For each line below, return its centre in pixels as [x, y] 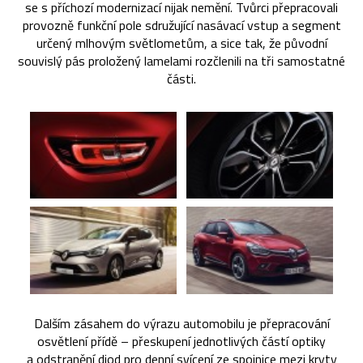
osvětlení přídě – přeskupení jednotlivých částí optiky [181, 342]
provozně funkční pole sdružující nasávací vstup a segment [181, 25]
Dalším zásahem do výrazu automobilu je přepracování [181, 324]
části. [181, 78]
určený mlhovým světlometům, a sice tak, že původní [181, 43]
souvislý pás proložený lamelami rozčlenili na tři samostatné [181, 60]
